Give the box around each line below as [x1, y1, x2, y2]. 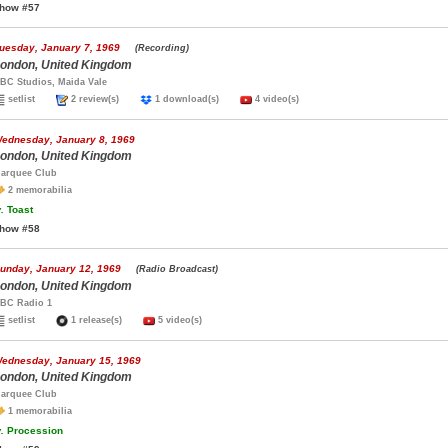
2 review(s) [68, 94, 140, 104]
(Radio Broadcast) [136, 264, 218, 274]
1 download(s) [152, 94, 240, 104]
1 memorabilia [5, 406, 72, 416]
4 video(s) [252, 94, 299, 104]
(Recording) [135, 43, 189, 53]
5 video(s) [155, 315, 202, 325]
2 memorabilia [5, 185, 72, 195]
